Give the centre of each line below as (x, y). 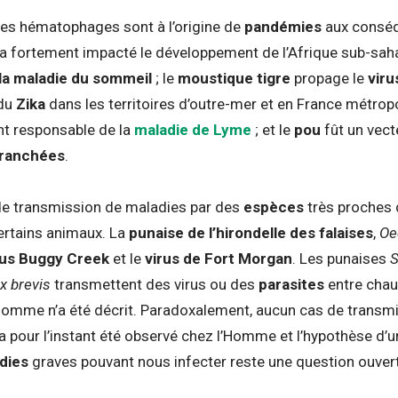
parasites (291, 284)
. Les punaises (341, 258)
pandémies (283, 26)
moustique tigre (234, 78)
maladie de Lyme (193, 129)
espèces (274, 207)
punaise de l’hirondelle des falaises (251, 232)
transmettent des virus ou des (156, 284)
